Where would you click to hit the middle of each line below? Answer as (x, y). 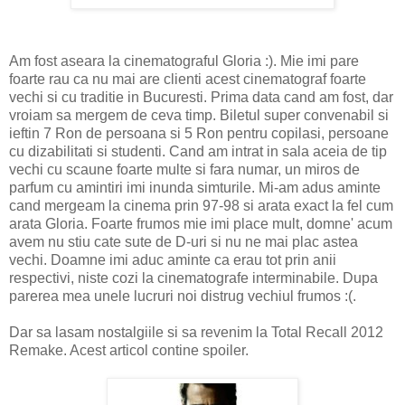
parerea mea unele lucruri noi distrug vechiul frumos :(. (183, 296)
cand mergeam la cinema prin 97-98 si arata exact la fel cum (201, 205)
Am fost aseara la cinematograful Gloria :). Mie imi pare (184, 61)
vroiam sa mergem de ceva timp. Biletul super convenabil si (199, 115)
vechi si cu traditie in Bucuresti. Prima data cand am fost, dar (201, 97)
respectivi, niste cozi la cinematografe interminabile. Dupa (193, 278)
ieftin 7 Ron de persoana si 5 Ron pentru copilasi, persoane (199, 133)
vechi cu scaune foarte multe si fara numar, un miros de (184, 169)
